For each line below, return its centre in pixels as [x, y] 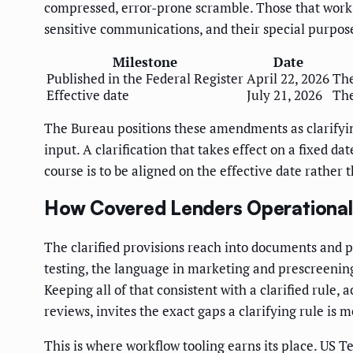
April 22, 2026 [288, 78]
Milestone [145, 61]
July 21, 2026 [284, 95]
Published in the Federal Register [145, 78]
